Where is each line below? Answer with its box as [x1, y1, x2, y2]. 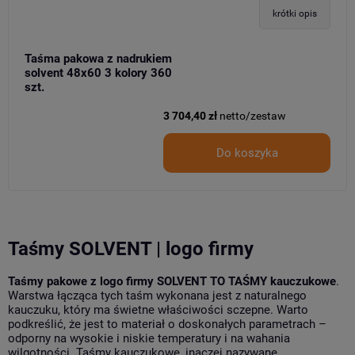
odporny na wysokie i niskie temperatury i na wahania [8, 331, 290, 346]
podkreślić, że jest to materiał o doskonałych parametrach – [8, 317, 326, 332]
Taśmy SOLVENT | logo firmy [8, 237, 254, 260]
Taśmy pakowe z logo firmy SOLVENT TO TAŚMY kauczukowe [8, 274, 336, 289]
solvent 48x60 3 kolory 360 [25, 66, 172, 80]
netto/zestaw [219, 109, 286, 122]
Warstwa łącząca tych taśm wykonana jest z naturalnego [8, 288, 307, 303]
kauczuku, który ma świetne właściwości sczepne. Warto [8, 303, 308, 318]
